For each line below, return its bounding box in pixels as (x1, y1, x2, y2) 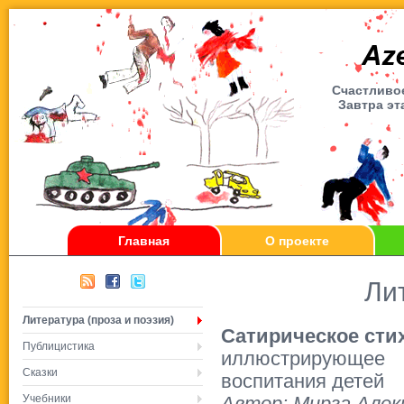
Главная (118, 234, 170, 248)
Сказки (23, 366, 58, 379)
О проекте (265, 234, 330, 248)
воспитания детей (221, 371, 384, 392)
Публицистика (23, 340, 95, 353)
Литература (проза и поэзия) (23, 314, 174, 326)
